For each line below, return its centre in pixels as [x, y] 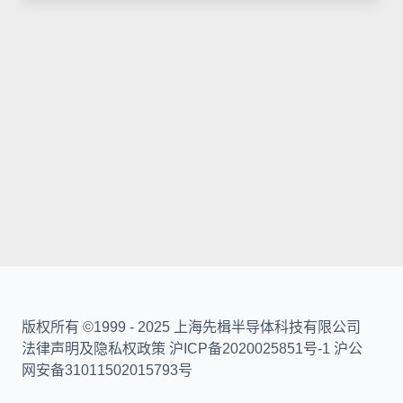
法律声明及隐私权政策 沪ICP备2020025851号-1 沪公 [192, 349]
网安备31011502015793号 [107, 370]
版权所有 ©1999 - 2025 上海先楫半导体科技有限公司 [191, 327]
